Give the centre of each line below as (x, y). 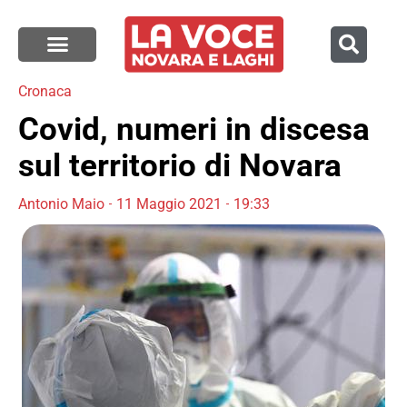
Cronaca (45, 91)
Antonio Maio (61, 203)
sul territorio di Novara (180, 165)
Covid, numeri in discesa (194, 129)
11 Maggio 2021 (169, 203)
